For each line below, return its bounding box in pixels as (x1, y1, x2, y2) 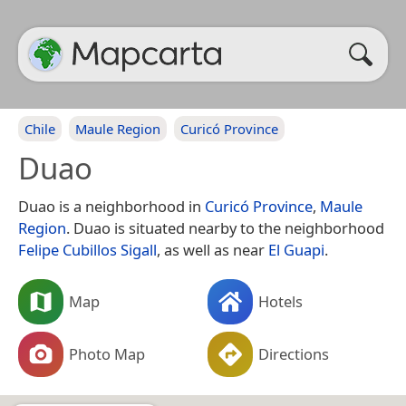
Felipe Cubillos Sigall (18, 239, 157, 260)
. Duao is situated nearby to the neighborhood (66, 217, 384, 238)
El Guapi (268, 239, 324, 260)
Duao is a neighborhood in (18, 196, 205, 217)
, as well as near (157, 239, 268, 260)
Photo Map (69, 343, 145, 364)
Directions (258, 343, 329, 364)
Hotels (258, 290, 303, 312)
